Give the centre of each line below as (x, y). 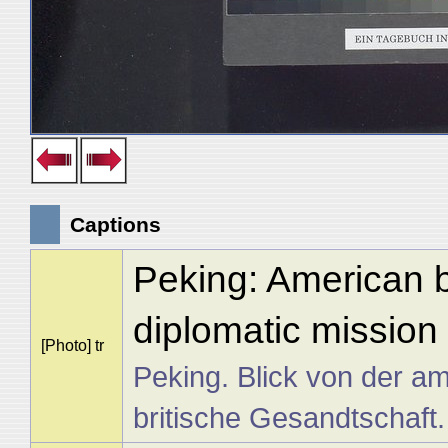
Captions (115, 224)
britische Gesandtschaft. (288, 417)
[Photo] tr (72, 345)
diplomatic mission (285, 330)
